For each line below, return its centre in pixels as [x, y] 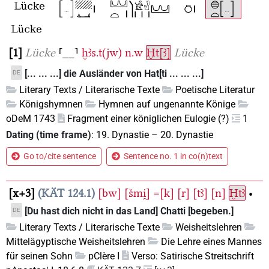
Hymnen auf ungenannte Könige [167, 104]
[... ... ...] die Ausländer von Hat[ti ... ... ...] [114, 74]
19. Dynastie [122, 135]
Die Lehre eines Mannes [211, 241]
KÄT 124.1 [66, 193]
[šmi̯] [137, 193]
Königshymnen [51, 104]
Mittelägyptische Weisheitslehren [76, 241]
